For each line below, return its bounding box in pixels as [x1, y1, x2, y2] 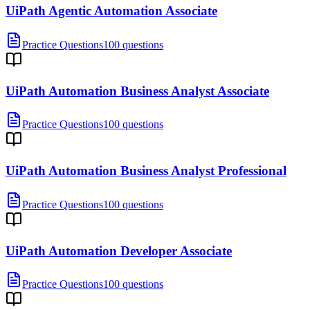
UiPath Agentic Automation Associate [6, 3, 217, 19]
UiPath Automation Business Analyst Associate [6, 83, 269, 98]
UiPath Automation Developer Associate [6, 243, 232, 258]
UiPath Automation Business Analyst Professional [6, 163, 286, 179]
